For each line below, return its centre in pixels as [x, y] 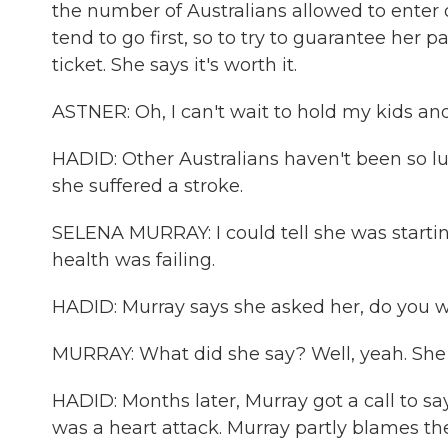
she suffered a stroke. [147, 186]
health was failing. [133, 260]
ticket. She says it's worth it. [174, 65]
